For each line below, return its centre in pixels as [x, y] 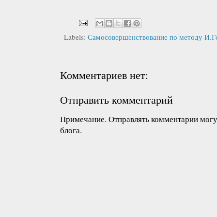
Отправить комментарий [116, 99]
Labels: [76, 37]
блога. [71, 130]
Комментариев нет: [104, 74]
